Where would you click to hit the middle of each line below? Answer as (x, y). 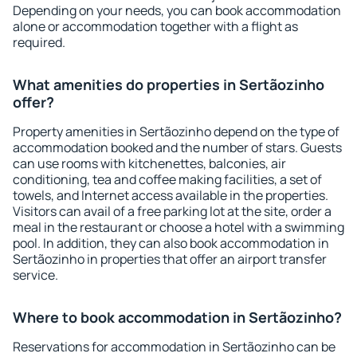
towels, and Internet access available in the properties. (171, 195)
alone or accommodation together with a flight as (155, 26)
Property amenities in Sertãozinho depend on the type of (176, 131)
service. (35, 275)
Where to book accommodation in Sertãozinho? (177, 317)
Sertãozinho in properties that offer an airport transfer (170, 259)
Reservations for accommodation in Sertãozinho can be (174, 347)
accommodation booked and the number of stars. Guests (177, 147)
